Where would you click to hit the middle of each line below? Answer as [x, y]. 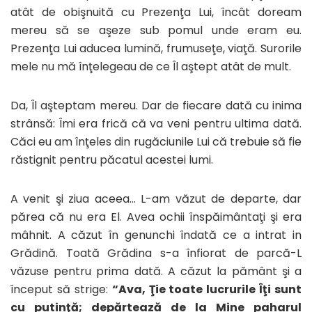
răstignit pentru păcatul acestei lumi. [112, 159]
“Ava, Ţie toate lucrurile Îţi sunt [206, 289]
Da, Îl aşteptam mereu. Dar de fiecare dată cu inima [156, 105]
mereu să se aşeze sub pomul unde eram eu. [156, 30]
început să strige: [61, 289]
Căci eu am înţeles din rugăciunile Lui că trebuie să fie [156, 141]
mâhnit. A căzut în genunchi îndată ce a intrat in [156, 235]
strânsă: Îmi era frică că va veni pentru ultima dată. [156, 123]
